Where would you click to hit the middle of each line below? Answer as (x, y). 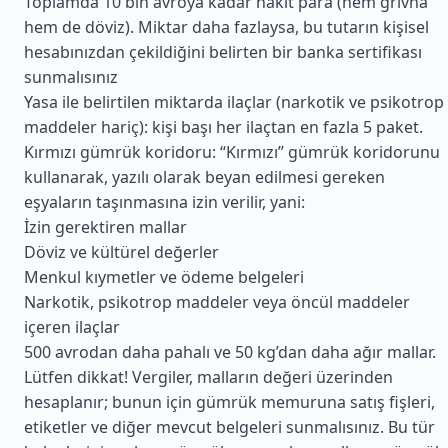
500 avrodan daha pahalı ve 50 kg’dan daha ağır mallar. (230, 352)
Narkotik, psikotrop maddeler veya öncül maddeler (217, 302)
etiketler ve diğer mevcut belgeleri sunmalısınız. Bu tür (229, 427)
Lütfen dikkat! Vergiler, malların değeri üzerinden (208, 377)
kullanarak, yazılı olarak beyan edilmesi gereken (204, 177)
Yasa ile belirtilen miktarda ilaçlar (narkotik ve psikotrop (234, 102)
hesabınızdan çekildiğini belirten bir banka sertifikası (223, 52)
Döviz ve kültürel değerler (121, 252)
